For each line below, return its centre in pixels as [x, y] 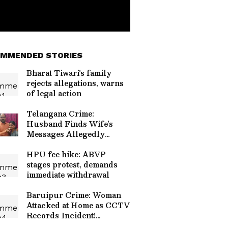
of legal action [54, 93]
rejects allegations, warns [75, 83]
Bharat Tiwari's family [69, 73]
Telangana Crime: [60, 113]
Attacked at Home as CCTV [78, 205]
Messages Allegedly [66, 134]
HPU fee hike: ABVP [66, 154]
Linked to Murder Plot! [71, 144]
